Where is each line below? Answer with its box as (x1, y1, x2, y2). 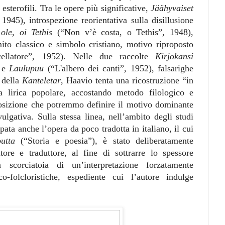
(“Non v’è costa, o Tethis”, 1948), (57, 27, 194, 37)
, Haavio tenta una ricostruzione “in (61, 75, 193, 85)
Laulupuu (9, 63, 48, 73)
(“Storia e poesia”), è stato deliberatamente (15, 135, 194, 146)
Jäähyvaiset (151, 3, 193, 13)
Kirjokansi (155, 51, 193, 61)
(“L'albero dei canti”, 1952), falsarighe (47, 63, 194, 73)
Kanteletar (22, 75, 61, 85)
